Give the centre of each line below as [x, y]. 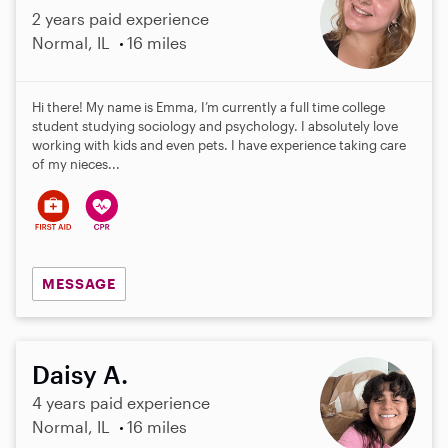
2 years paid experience [120, 19]
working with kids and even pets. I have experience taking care [219, 145]
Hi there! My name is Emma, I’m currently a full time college [208, 107]
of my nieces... [76, 164]
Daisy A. [80, 373]
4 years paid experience [121, 402]
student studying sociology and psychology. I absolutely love [215, 126]
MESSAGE [78, 283]
